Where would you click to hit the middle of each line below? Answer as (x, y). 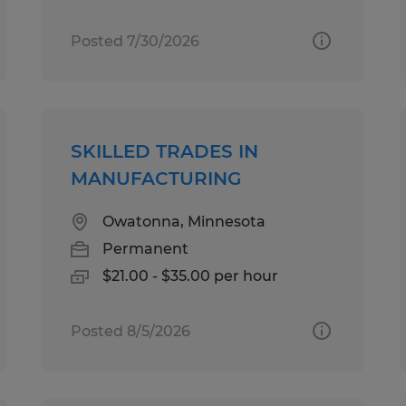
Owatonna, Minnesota (184, 221)
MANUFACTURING (156, 178)
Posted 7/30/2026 (135, 41)
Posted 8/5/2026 (131, 331)
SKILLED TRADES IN (165, 151)
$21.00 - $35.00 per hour (191, 275)
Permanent (146, 248)
